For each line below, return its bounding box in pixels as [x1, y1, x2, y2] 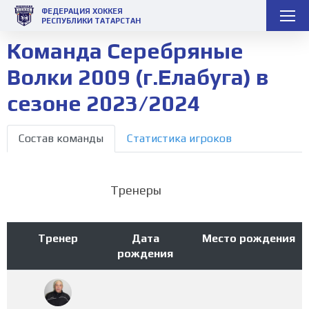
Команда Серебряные [7, 37, 243, 63]
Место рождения [202, 232, 295, 246]
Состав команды [19, 132, 103, 146]
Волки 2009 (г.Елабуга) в [7, 63, 268, 90]
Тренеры [110, 183, 161, 198]
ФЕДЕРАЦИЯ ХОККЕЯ [41, 6, 123, 15]
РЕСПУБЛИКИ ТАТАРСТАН [41, 16, 141, 25]
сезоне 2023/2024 [7, 90, 201, 116]
